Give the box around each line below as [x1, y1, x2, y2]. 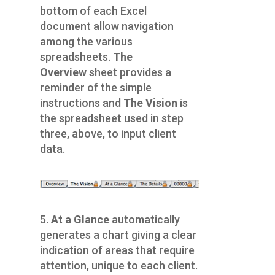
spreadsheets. [39, 50, 110, 64]
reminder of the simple [39, 81, 152, 95]
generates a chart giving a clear [39, 228, 196, 241]
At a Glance [50, 212, 109, 226]
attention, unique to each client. [39, 258, 198, 272]
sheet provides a [88, 66, 171, 79]
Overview [39, 66, 87, 79]
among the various [39, 35, 133, 48]
